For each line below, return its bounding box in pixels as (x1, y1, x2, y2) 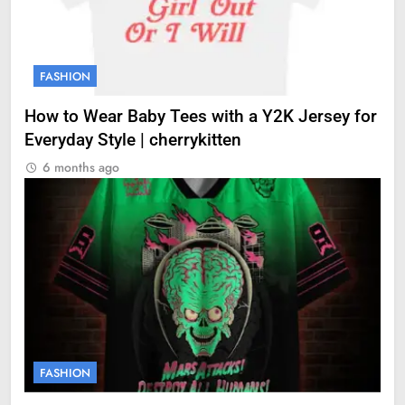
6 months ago (42, 158, 119, 177)
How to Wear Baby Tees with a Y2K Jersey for (24, 107, 377, 127)
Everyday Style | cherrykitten (24, 130, 241, 151)
